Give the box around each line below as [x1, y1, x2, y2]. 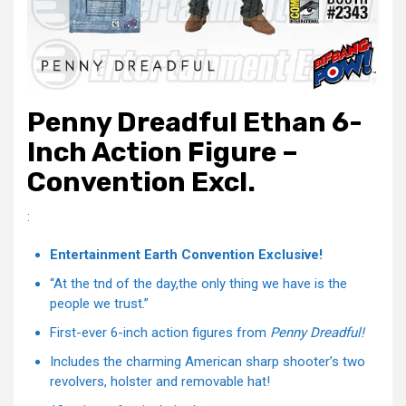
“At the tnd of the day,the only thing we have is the [50, 275, 347, 293]
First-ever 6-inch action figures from [50, 324, 270, 342]
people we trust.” [50, 295, 149, 313]
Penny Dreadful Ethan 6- [27, 106, 362, 140]
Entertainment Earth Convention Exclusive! [50, 246, 323, 264]
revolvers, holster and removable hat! [50, 373, 270, 391]
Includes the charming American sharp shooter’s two [50, 353, 365, 371]
